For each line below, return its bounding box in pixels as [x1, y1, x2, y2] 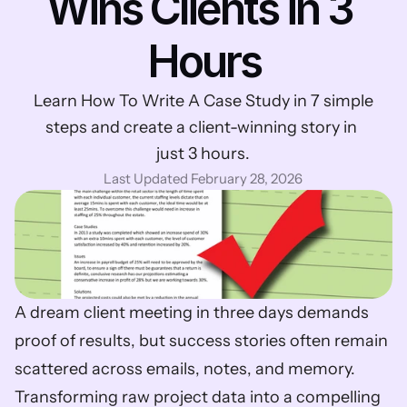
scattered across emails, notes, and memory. [15, 359, 355, 379]
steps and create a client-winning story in [45, 117, 358, 137]
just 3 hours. [156, 144, 251, 164]
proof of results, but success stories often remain [15, 331, 388, 351]
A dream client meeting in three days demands [15, 303, 369, 323]
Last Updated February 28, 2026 [104, 170, 303, 187]
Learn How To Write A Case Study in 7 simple [33, 91, 373, 111]
